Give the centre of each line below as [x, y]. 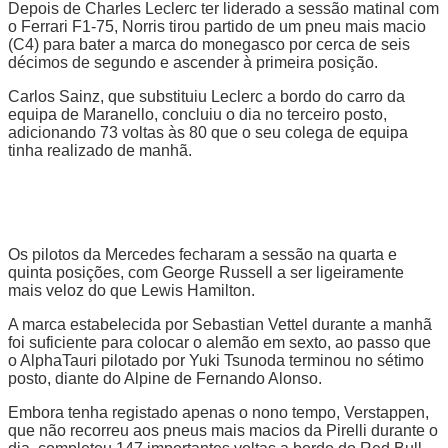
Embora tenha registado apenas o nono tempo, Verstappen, [218, 412]
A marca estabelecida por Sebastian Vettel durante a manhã [220, 324]
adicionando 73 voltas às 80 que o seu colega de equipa [208, 132]
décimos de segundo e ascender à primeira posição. [193, 62]
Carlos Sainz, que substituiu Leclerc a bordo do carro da [206, 96]
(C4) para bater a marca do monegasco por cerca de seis [209, 44]
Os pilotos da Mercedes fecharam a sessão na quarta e [202, 254]
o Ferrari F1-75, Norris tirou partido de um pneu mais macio [217, 26]
